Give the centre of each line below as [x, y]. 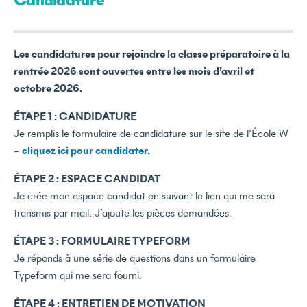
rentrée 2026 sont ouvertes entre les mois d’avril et [134, 72]
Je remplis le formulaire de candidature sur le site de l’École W [151, 135]
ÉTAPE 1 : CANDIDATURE [75, 118]
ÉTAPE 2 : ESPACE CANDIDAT [87, 180]
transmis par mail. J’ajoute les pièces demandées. [123, 214]
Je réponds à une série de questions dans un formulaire [135, 259]
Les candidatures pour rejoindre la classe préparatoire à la [152, 55]
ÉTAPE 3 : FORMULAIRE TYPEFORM [102, 242]
